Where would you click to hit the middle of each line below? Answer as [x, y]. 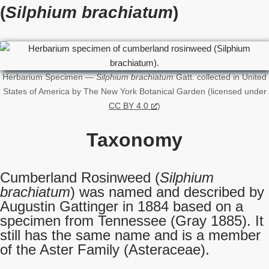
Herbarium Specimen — [49, 77]
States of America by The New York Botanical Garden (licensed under [134, 92]
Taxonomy [134, 140]
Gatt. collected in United [220, 77]
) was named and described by [167, 192]
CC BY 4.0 [128, 106]
